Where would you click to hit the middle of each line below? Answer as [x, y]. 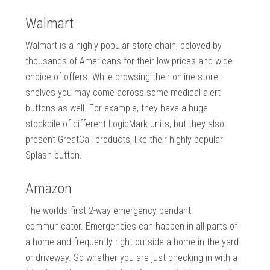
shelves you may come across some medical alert [123, 93]
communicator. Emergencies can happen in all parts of [132, 227]
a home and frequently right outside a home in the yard [132, 242]
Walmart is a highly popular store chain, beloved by [124, 46]
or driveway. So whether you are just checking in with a [132, 258]
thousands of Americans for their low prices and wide [129, 61]
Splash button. [54, 155]
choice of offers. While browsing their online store [122, 77]
